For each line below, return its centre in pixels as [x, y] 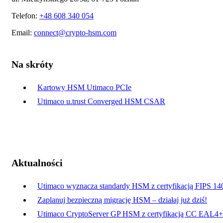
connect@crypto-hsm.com [75, 32]
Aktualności [37, 163]
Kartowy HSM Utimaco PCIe [84, 88]
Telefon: [25, 15]
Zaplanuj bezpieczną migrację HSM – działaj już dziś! [122, 200]
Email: [23, 32]
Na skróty [32, 64]
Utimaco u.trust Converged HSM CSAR [101, 102]
